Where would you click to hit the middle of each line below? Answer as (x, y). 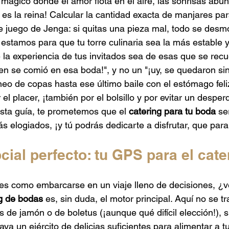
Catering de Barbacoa (86, 9)
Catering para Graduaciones (85, 50)
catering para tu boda (172, 111)
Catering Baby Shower (178, 9)
